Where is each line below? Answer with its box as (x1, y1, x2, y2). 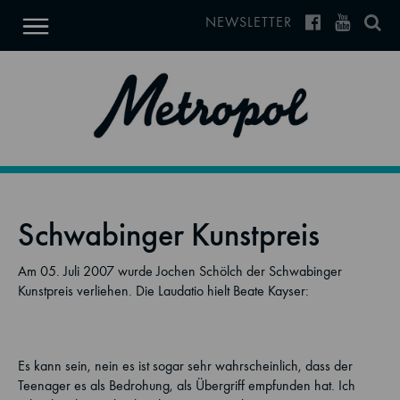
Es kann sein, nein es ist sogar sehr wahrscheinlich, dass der (18, 357, 353, 374)
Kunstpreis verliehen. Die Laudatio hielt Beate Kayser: (18, 282, 309, 299)
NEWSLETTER (205, 12, 292, 30)
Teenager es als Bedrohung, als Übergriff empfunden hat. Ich (18, 377, 355, 394)
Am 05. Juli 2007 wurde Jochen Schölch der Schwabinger (18, 262, 342, 279)
